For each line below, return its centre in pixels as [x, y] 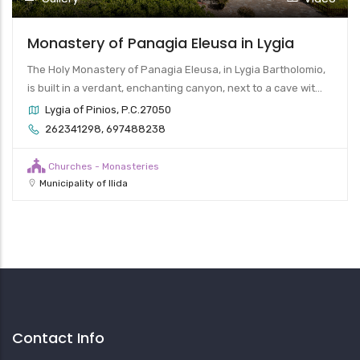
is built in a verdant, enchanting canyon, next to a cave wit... [175, 88]
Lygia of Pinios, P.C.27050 [108, 109]
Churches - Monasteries [104, 166]
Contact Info [58, 337]
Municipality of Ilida [84, 183]
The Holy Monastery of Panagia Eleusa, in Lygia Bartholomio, [176, 69]
